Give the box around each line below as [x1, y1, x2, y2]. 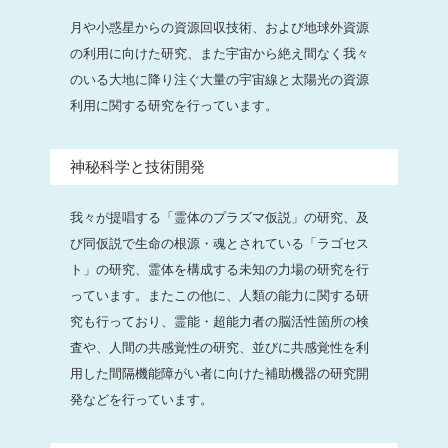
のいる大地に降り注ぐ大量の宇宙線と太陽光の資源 [70, 71, 369, 87]
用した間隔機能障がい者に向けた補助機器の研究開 [70, 365, 369, 381]
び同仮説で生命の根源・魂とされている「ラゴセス [70, 235, 369, 251]
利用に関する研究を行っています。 [70, 97, 278, 113]
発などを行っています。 [70, 391, 213, 407]
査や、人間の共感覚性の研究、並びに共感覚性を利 [70, 339, 369, 355]
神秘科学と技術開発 [70, 157, 205, 175]
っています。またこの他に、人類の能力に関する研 [70, 287, 369, 303]
